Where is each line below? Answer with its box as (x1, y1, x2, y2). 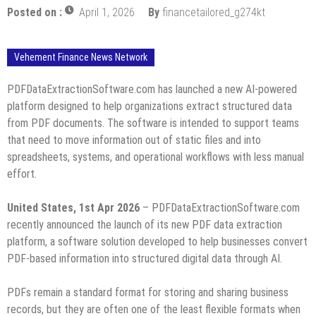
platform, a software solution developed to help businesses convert (7, 234, 308, 248)
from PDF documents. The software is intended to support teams (7, 116, 299, 130)
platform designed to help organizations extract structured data (7, 99, 292, 113)
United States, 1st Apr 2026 (7, 200, 140, 214)
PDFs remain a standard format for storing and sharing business (7, 285, 288, 299)
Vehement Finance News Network (14, 51, 147, 63)
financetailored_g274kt (162, 5, 265, 19)
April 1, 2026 (79, 5, 135, 19)
